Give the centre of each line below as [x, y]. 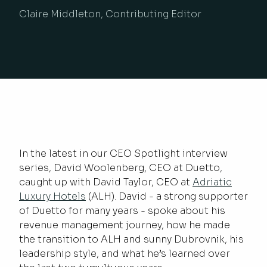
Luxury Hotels [52, 196]
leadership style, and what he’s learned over [125, 253]
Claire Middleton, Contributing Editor [110, 14]
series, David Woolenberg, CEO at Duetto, [121, 167]
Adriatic [212, 182]
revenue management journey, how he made [125, 225]
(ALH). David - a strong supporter [167, 196]
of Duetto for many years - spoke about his [122, 210]
